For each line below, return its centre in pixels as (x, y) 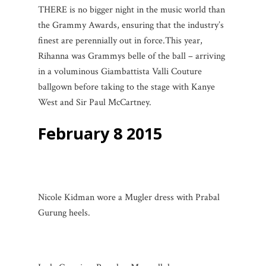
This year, (184, 40)
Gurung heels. (64, 213)
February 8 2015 (100, 133)
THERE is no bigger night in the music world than (132, 9)
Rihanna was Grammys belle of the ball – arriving (132, 56)
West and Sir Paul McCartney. (95, 102)
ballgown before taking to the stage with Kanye (126, 87)
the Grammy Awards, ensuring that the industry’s (131, 25)
